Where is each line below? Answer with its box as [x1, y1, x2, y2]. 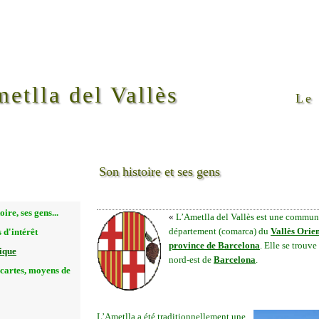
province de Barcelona [169, 240, 261, 251]
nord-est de [169, 254, 214, 266]
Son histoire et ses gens [99, 164, 220, 179]
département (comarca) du [169, 226, 271, 237]
